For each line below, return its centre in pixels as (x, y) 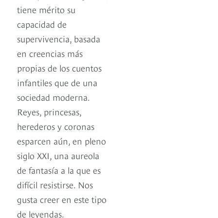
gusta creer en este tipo (62, 199)
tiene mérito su (46, 9)
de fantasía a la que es (59, 170)
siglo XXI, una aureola (58, 155)
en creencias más (50, 53)
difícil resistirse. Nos (55, 184)
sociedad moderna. (53, 97)
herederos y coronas (56, 126)
